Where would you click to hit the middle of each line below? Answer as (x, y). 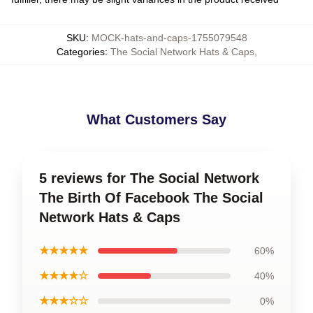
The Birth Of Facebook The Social (151, 198)
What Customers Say (156, 119)
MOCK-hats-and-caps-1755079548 (169, 38)
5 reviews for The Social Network (149, 178)
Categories (80, 52)
